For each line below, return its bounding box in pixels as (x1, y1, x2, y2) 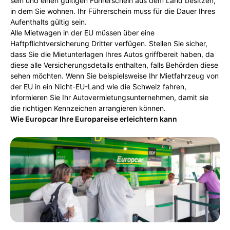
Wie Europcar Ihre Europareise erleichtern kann (10, 114, 177, 123)
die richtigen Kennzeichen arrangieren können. (10, 104, 166, 112)
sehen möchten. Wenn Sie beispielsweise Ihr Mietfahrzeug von (10, 71, 219, 80)
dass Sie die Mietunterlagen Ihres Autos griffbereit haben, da (10, 50, 214, 59)
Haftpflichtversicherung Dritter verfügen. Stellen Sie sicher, (10, 39, 207, 48)
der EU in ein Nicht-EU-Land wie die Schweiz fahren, (10, 82, 186, 91)
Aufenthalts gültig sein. (10, 17, 87, 26)
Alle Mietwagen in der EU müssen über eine (10, 28, 155, 37)
